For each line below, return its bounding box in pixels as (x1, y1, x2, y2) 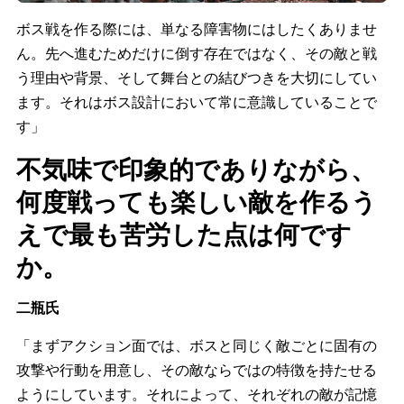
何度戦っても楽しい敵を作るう (16, 182, 377, 217)
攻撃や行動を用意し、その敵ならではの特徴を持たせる (16, 359, 377, 379)
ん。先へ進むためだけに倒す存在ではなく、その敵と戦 (16, 42, 377, 62)
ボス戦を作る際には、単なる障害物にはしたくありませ (16, 18, 377, 38)
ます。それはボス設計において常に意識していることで (16, 91, 377, 111)
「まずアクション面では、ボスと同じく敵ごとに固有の (16, 335, 377, 354)
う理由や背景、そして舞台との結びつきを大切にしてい (16, 67, 377, 87)
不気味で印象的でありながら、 (16, 150, 376, 185)
